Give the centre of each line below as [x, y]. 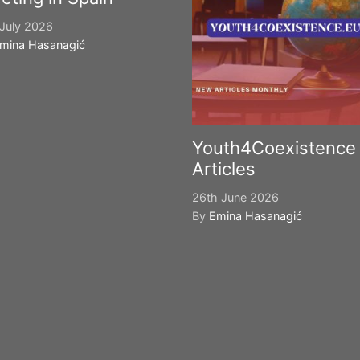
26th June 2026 [235, 197]
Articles [224, 169]
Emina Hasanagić [256, 216]
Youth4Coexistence [274, 148]
